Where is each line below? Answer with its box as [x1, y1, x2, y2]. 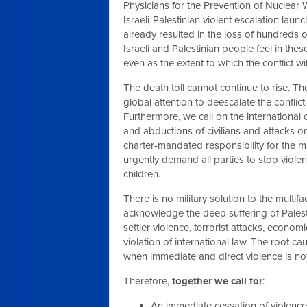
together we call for [172, 275, 262, 287]
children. [123, 168, 163, 180]
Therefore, [123, 275, 172, 287]
